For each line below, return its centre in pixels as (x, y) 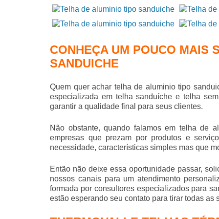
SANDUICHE (84, 64)
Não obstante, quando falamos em (115, 128)
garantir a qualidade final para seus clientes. (126, 107)
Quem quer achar (82, 87)
